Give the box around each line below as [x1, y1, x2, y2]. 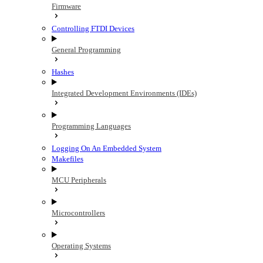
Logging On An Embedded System [52, 144, 161, 153]
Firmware [52, 2, 81, 11]
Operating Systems [52, 241, 111, 250]
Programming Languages [52, 122, 131, 130]
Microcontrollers [52, 208, 105, 217]
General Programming [52, 45, 121, 54]
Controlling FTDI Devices [52, 24, 134, 33]
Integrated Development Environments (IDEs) [52, 89, 197, 97]
